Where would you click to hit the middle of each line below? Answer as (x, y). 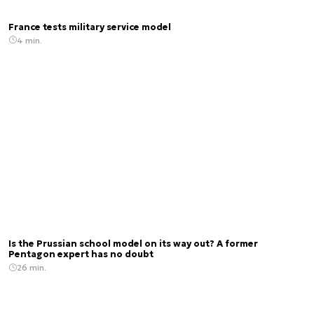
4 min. (29, 40)
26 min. (32, 268)
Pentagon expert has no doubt (81, 255)
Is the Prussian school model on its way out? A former (133, 244)
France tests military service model (90, 27)
